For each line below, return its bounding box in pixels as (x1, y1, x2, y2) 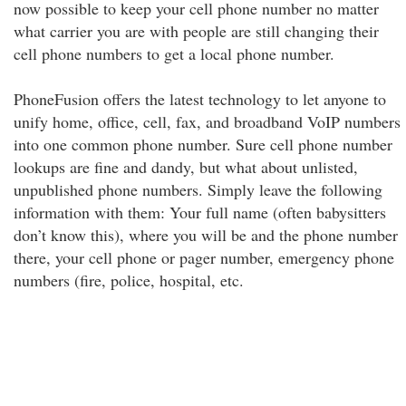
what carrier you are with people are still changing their (14, 20, 379, 42)
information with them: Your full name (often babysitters (14, 201, 386, 223)
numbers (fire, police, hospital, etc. (14, 269, 244, 291)
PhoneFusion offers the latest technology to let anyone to (14, 88, 386, 110)
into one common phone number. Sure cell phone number (14, 133, 392, 155)
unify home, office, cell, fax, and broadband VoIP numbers (14, 111, 401, 132)
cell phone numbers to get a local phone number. (14, 43, 334, 64)
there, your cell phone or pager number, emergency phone (14, 246, 394, 268)
